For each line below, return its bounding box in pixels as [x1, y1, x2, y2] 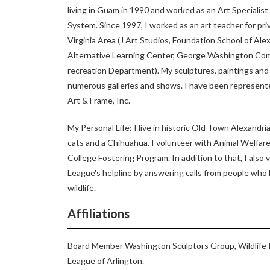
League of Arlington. [67, 256, 144, 266]
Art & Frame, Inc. [67, 95, 130, 105]
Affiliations [67, 206, 130, 221]
